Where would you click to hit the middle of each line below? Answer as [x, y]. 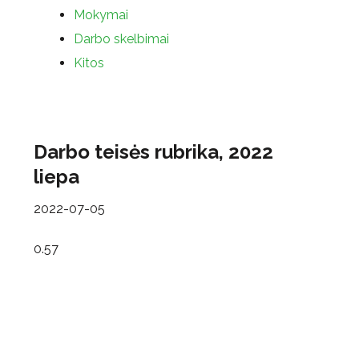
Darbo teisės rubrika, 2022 [153, 152]
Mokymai [101, 15]
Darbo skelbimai [121, 39]
